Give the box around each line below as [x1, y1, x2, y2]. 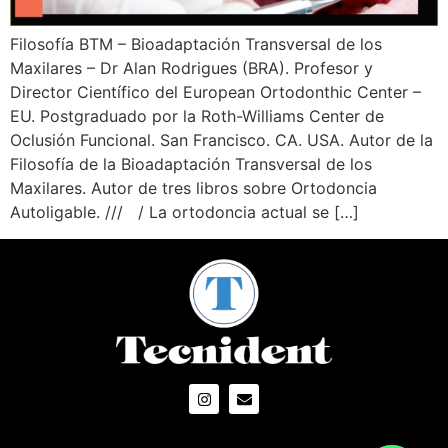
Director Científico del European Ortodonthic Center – [10, 82, 421, 103]
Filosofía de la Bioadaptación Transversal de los [10, 154, 372, 175]
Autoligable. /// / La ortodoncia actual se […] [10, 202, 359, 223]
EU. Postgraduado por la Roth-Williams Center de [10, 106, 384, 127]
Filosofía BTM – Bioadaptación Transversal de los [10, 34, 382, 55]
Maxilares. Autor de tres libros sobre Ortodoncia [10, 178, 377, 199]
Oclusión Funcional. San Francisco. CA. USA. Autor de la [10, 130, 433, 151]
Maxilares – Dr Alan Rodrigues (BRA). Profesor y [10, 58, 373, 79]
